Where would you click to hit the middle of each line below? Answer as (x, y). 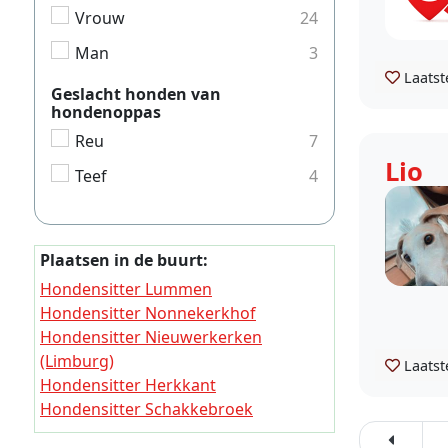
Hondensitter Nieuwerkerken (151, 337)
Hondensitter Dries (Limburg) (151, 433)
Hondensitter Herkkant (128, 385)
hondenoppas (106, 112)
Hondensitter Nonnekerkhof (148, 313)
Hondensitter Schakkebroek (146, 409)
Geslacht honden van (136, 94)
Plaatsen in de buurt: (124, 260)
